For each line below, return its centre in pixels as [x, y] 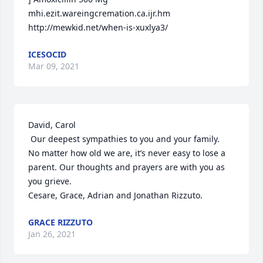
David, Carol [53, 125]
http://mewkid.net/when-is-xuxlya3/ [98, 27]
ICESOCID [47, 54]
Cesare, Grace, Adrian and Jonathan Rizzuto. [115, 195]
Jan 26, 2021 [52, 234]
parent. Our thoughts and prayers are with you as [127, 167]
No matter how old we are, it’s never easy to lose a [127, 153]
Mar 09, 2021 [54, 66]
